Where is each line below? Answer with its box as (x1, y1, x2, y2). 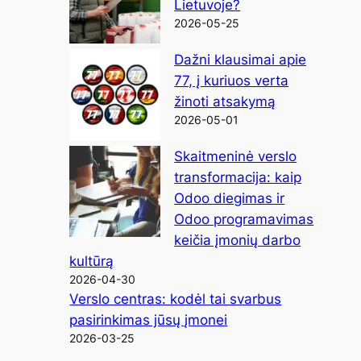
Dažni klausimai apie (174, 51, 307, 68)
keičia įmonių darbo (174, 231, 301, 248)
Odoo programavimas (174, 210, 314, 227)
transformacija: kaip (174, 168, 302, 185)
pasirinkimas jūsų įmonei (69, 311, 228, 328)
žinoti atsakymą (174, 93, 276, 110)
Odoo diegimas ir (174, 189, 285, 206)
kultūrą (69, 252, 114, 269)
